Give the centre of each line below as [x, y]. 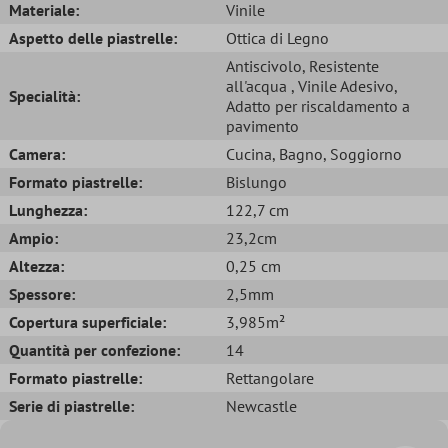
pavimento [262, 125]
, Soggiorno [362, 153]
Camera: [37, 153]
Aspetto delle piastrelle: [93, 37]
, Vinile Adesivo [342, 85]
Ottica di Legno [277, 37]
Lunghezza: [48, 209]
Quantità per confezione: [94, 349]
